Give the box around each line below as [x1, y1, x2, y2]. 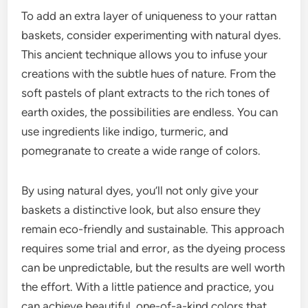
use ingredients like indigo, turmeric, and [21, 124, 229, 139]
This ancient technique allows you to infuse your [21, 47, 268, 62]
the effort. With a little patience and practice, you [21, 280, 274, 294]
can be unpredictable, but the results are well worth [21, 261, 285, 275]
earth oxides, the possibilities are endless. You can [21, 105, 278, 120]
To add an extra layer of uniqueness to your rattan [21, 9, 277, 23]
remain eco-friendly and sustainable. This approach [21, 222, 285, 236]
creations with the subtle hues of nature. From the [21, 67, 276, 81]
